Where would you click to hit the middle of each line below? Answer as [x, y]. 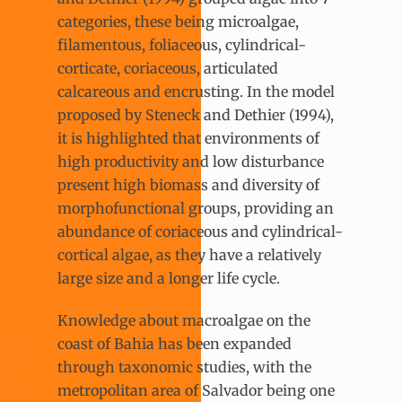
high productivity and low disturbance [191, 161]
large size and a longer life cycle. [170, 278]
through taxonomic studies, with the [184, 367]
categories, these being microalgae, [178, 21]
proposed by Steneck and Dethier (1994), [196, 114]
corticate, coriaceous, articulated [168, 68]
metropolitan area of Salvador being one [196, 390]
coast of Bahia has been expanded [175, 343]
